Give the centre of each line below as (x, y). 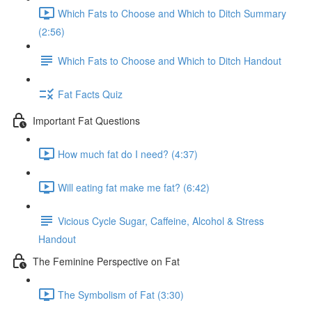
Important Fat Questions (86, 120)
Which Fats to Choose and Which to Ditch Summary (172, 13)
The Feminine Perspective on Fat (106, 261)
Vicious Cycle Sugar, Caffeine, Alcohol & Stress (161, 220)
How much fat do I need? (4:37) (128, 154)
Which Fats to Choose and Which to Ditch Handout (170, 60)
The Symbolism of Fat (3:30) (121, 294)
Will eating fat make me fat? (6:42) (134, 187)
